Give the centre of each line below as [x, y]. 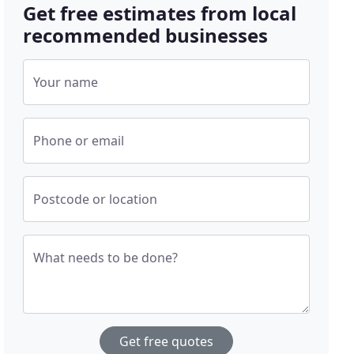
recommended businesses [146, 35]
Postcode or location [96, 199]
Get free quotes [167, 341]
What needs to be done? [106, 258]
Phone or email [79, 141]
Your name [66, 82]
